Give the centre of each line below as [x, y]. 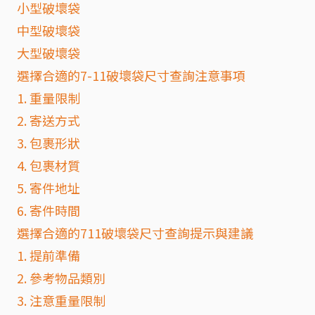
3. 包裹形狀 [49, 142]
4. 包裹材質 [49, 165]
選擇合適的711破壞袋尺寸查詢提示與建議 [135, 232]
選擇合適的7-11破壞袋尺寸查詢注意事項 [131, 75]
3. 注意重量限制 [61, 300]
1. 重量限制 [49, 97]
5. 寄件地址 [49, 187]
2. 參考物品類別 [61, 277]
